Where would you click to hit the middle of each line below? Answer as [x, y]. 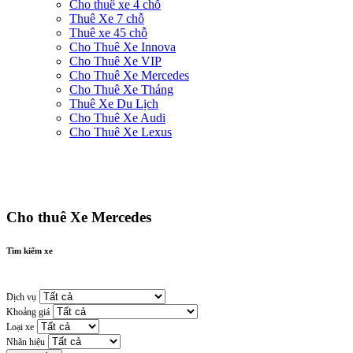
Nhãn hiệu [26, 342]
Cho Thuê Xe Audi [117, 117]
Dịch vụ [21, 297]
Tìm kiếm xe [30, 250]
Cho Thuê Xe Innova [123, 46]
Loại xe [20, 327]
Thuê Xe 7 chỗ [107, 18]
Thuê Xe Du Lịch [114, 103]
